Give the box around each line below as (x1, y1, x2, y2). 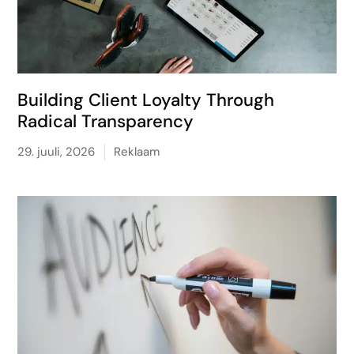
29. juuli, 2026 (17, 144, 96, 160)
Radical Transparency (17, 110, 194, 133)
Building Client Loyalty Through (17, 88, 275, 111)
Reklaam (114, 144, 160, 160)
